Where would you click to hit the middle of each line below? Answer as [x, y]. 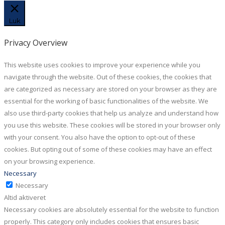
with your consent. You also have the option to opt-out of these [100, 137]
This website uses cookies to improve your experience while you [102, 65]
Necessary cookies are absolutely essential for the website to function [111, 209]
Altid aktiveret [25, 197]
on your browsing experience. [49, 161]
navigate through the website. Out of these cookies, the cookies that [108, 77]
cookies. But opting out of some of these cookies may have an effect [108, 149]
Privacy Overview [36, 42]
